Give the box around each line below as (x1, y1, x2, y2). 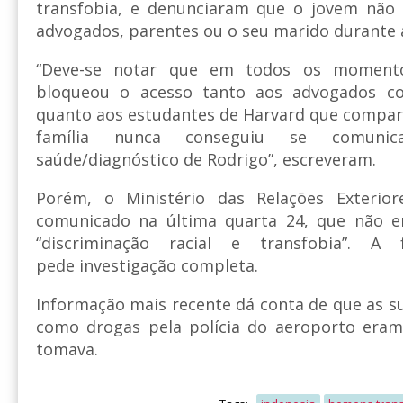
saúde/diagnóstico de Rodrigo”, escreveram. (36, 148, 376, 171)
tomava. (36, 338, 103, 361)
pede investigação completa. (36, 255, 258, 277)
